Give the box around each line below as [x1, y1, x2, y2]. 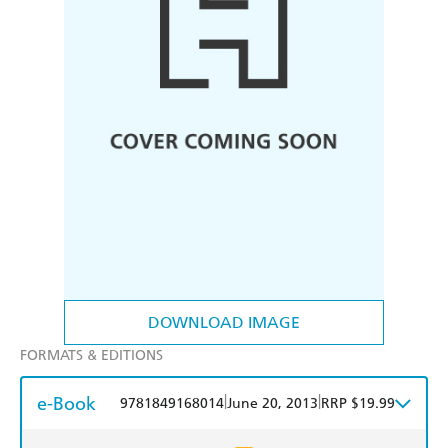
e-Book [37, 392, 96, 416]
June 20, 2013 [227, 395, 318, 413]
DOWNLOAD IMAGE [148, 313, 300, 333]
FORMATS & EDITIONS [20, 347, 163, 365]
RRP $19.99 [321, 395, 395, 413]
